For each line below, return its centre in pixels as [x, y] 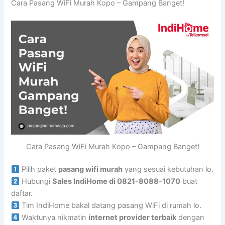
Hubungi [36, 182]
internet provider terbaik [133, 218]
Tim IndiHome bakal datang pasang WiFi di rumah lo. [111, 206]
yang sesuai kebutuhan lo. [168, 170]
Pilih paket [39, 170]
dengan [191, 218]
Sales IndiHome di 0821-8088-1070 [117, 182]
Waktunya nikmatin [54, 218]
